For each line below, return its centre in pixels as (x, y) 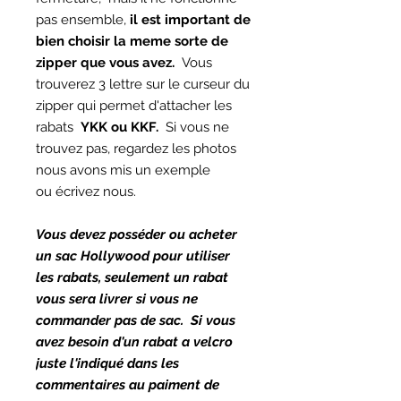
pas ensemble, (83, 20)
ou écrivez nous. (90, 192)
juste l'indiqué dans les (107, 363)
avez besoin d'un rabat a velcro (134, 342)
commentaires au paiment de (128, 385)
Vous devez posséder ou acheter (137, 235)
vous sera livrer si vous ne (117, 299)
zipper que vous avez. (105, 63)
